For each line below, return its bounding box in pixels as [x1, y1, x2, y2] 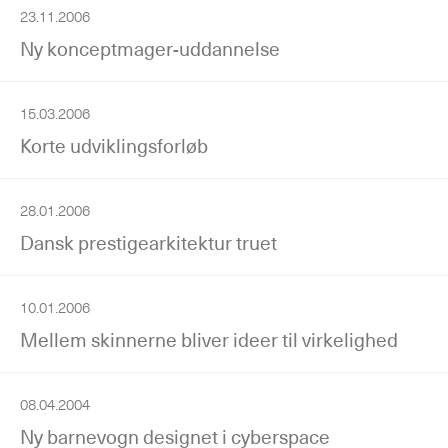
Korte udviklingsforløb [20, 133, 208, 158]
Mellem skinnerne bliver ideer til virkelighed [20, 327, 398, 352]
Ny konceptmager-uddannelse [20, 36, 280, 61]
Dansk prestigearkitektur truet [20, 230, 277, 255]
